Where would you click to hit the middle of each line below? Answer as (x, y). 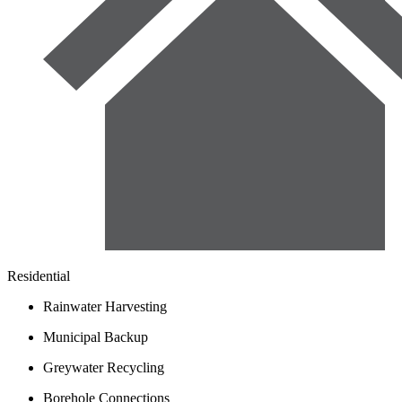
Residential (39, 276)
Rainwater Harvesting (105, 307)
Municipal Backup (96, 337)
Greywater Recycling (104, 368)
